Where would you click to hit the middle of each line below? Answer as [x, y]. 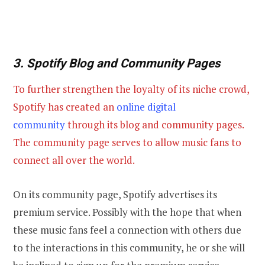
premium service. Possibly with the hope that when [127, 212]
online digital [146, 106]
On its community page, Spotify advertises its [115, 194]
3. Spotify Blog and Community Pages [117, 63]
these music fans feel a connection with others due [127, 230]
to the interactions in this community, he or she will [129, 247]
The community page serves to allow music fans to [127, 142]
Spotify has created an [65, 106]
